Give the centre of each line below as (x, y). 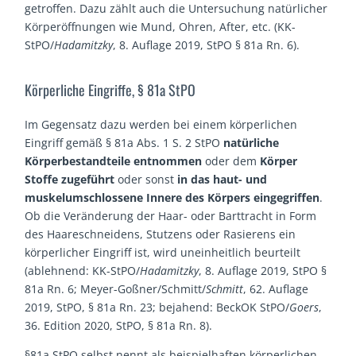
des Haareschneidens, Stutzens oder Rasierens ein (161, 234)
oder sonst (146, 179)
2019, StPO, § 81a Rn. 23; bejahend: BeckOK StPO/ (157, 307)
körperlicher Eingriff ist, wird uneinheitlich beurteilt (163, 252)
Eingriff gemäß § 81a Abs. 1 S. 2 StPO (124, 142)
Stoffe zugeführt (70, 179)
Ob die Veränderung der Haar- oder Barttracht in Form (171, 215)
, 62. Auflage (276, 288)
